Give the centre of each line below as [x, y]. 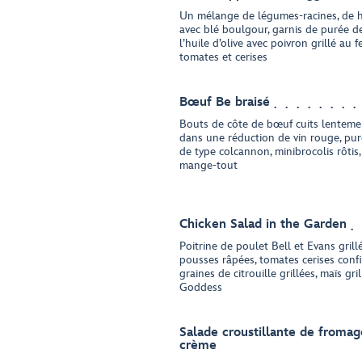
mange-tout [208, 165]
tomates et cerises [223, 57]
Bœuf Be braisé [225, 102]
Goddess [201, 287]
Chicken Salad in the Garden [263, 224]
